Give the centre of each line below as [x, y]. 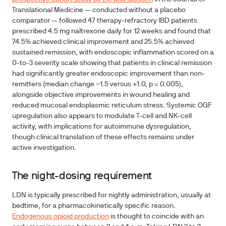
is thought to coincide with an [156, 217]
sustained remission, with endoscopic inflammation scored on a [113, 53]
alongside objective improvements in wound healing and [101, 95]
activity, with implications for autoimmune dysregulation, [102, 127]
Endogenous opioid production [61, 217]
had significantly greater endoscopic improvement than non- [108, 74]
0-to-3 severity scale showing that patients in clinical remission [112, 63]
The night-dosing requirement [82, 176]
